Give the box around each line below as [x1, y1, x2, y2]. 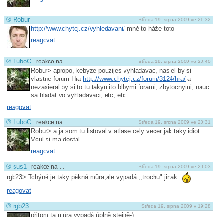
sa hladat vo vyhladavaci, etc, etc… [31, 92, 132, 99]
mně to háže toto [125, 25, 174, 32]
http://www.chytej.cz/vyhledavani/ [31, 25, 125, 32]
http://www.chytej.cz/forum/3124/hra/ [83, 75, 186, 83]
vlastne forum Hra [31, 75, 83, 83]
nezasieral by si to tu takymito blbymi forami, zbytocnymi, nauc [31, 83, 209, 91]
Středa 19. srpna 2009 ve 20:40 [138, 59, 211, 64]
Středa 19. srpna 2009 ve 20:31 [138, 119, 211, 125]
